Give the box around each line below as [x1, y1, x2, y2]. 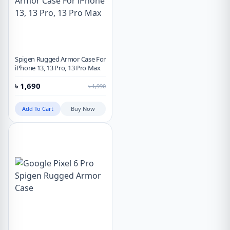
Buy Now [71, 105, 95, 113]
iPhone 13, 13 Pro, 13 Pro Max [15, 63, 101, 73]
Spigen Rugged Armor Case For [15, 54, 106, 64]
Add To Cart [22, 105, 53, 113]
